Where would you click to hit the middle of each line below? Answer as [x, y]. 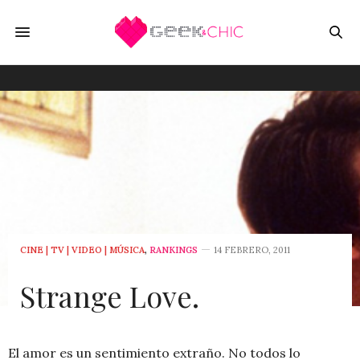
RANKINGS [174, 250]
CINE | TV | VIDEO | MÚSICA [82, 250]
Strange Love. [110, 296]
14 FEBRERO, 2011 [252, 250]
